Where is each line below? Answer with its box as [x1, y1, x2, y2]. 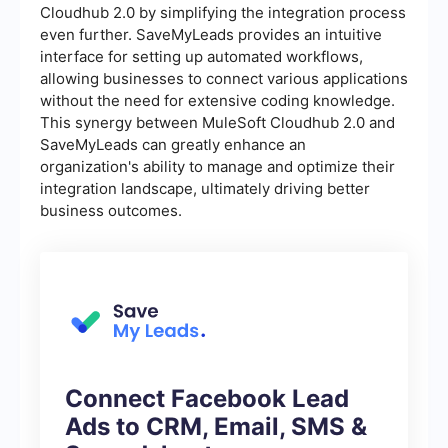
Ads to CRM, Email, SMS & [65, 412, 367, 442]
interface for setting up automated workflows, [40, 47, 363, 67]
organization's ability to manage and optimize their [40, 157, 395, 177]
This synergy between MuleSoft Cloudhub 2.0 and [40, 113, 395, 133]
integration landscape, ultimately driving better [40, 179, 370, 199]
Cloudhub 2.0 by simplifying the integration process [40, 3, 406, 23]
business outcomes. [40, 201, 182, 221]
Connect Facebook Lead [65, 384, 349, 414]
